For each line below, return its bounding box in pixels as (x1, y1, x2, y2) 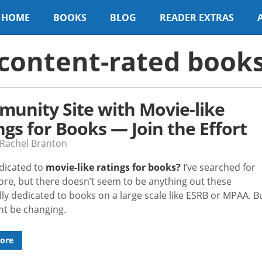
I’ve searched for (181, 161, 256, 173)
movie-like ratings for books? (46, 161, 181, 174)
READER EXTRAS (160, 11, 234, 24)
